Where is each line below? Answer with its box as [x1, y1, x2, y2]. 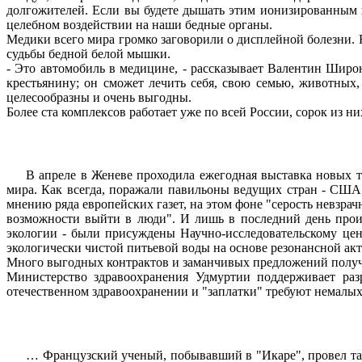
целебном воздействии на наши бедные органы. [6, 17, 272, 32]
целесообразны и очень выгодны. [6, 90, 192, 104]
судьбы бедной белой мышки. [6, 46, 170, 61]
